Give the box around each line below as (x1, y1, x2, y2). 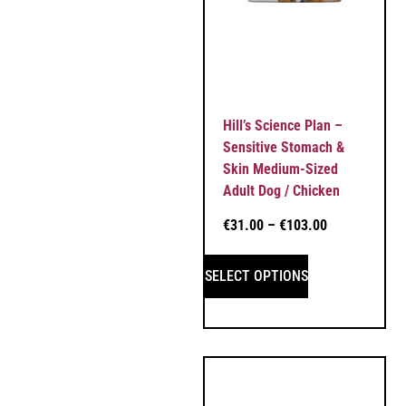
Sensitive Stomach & (223, 138, 344, 156)
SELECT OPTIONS (205, 267, 308, 285)
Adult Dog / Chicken (223, 181, 340, 199)
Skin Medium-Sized (223, 159, 338, 178)
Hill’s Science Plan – (223, 116, 343, 134)
